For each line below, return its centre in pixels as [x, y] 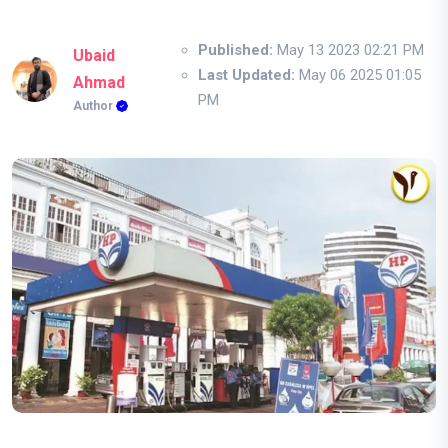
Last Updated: [246, 74]
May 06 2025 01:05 [357, 74]
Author [94, 106]
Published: [235, 49]
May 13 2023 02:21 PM [348, 49]
